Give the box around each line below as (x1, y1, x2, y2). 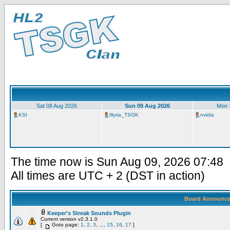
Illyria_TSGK (109, 112, 139, 118)
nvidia (200, 112, 214, 118)
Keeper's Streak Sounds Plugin (47, 210, 131, 216)
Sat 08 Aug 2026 (36, 103, 77, 109)
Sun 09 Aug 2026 (125, 103, 170, 109)
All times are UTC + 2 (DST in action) (11, 169, 205, 182)
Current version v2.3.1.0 (41, 216, 98, 222)
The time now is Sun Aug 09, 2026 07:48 (11, 155, 223, 168)
